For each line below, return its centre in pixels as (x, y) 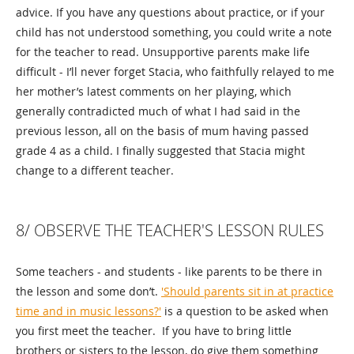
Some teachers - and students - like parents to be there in (169, 272)
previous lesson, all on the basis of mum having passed (162, 131)
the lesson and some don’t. (88, 292)
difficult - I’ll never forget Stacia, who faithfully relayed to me (175, 72)
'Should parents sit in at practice (247, 292)
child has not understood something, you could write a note (174, 32)
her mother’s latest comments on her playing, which (154, 92)
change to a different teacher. (95, 171)
